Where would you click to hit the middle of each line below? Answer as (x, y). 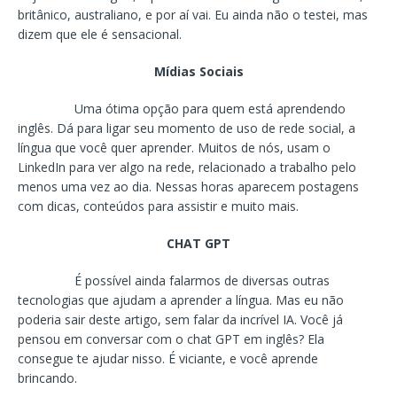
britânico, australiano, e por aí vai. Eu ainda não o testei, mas (193, 14)
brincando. (47, 378)
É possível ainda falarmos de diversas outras (174, 280)
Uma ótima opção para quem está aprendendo (210, 108)
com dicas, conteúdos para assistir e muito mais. (158, 206)
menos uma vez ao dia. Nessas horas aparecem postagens (188, 186)
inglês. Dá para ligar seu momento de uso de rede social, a (187, 128)
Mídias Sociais (198, 71)
